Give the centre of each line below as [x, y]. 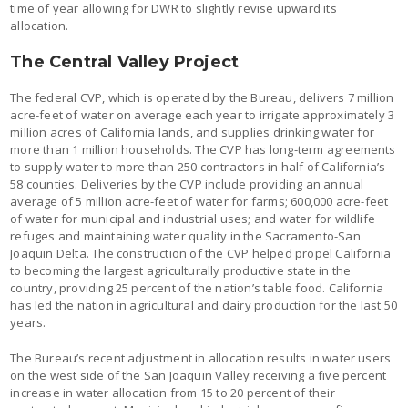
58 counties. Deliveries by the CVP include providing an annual [187, 184]
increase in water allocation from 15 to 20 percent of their [173, 392]
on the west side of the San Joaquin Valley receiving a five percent [199, 375]
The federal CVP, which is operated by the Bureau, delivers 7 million [202, 97]
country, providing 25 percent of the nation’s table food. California [197, 287]
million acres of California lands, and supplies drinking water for [193, 132]
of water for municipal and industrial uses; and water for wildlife [193, 218]
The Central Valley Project [125, 61]
